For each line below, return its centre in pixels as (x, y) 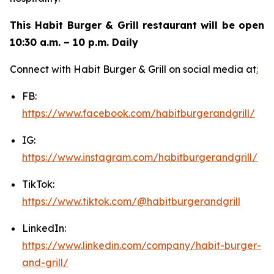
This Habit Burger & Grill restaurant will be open (137, 25)
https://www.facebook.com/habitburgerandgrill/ (139, 113)
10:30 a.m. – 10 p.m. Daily (74, 42)
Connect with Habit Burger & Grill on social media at (133, 69)
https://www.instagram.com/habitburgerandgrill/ (140, 157)
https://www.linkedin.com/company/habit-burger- (142, 245)
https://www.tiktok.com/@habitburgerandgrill (131, 201)
